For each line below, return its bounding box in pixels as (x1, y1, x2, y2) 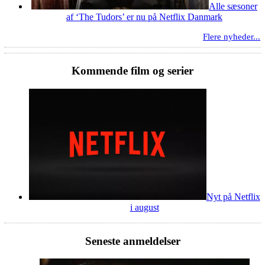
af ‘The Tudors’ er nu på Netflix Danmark (66, 11, 222, 22)
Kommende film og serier (72, 64, 193, 77)
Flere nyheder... (203, 31, 260, 41)
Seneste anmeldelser (85, 234, 180, 247)
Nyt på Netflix (206, 192, 260, 202)
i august (130, 202, 159, 213)
